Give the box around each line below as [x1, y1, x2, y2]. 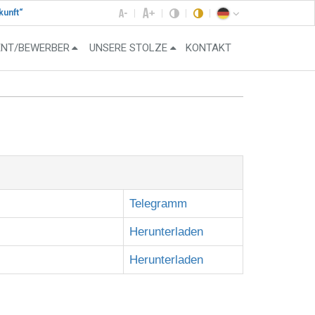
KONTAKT [186, 41, 231, 55]
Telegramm [129, 197, 187, 210]
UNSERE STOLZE [89, 41, 167, 55]
